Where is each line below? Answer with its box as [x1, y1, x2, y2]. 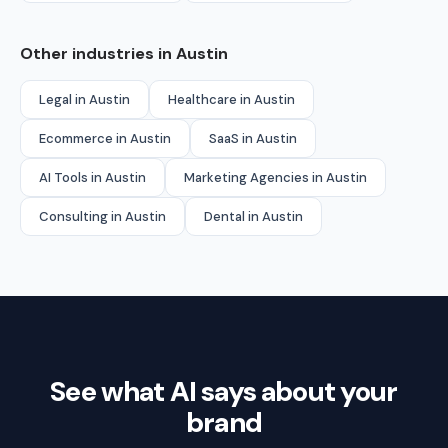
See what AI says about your [50, 372, 398, 410]
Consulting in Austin [39, 207, 166, 225]
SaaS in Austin [209, 129, 297, 147]
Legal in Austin [39, 90, 130, 108]
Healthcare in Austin [168, 90, 295, 108]
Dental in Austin [204, 207, 303, 225]
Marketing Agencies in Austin [184, 168, 367, 186]
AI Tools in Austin [39, 168, 146, 186]
